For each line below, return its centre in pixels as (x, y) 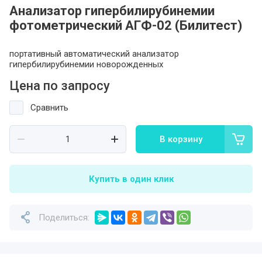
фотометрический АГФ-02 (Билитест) (126, 25)
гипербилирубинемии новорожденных (86, 64)
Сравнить (49, 108)
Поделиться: (64, 218)
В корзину (181, 139)
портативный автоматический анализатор (94, 54)
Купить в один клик (131, 179)
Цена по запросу (60, 86)
